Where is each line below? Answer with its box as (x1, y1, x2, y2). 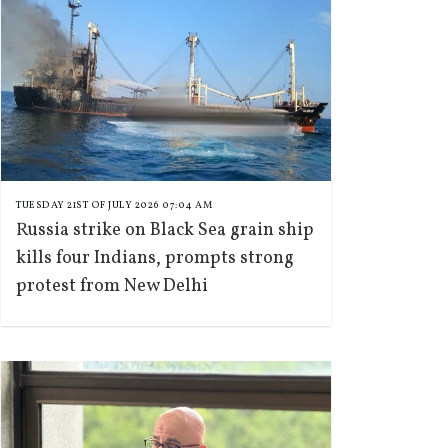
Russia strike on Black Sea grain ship (16, 218, 314, 243)
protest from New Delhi (16, 274, 208, 299)
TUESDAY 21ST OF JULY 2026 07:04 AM (16, 198, 212, 212)
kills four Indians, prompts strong (16, 246, 294, 271)
